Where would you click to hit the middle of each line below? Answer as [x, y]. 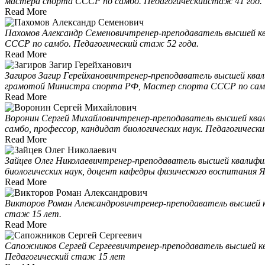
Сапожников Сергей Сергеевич [67, 245]
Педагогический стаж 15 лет [65, 256]
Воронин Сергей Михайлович [62, 118]
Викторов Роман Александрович [69, 203]
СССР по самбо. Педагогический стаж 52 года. [102, 43]
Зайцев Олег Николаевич [54, 160]
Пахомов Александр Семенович [67, 33]
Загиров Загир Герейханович [62, 75]
